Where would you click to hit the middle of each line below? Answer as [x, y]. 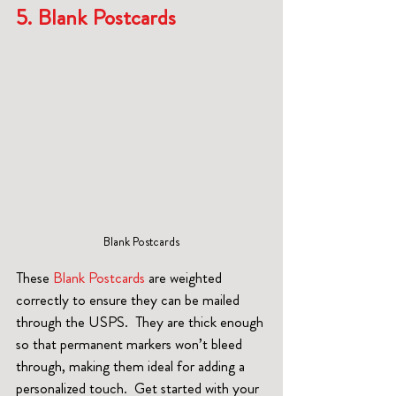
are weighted [185, 277]
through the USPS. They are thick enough [141, 321]
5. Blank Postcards [99, 18]
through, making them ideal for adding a [132, 366]
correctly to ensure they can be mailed [129, 299]
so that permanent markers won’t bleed [131, 343]
